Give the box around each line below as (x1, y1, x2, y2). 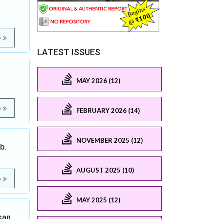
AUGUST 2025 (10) (76, 166, 134, 174)
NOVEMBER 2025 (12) (76, 136, 143, 144)
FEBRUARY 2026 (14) (76, 106, 140, 114)
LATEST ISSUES (37, 47, 100, 58)
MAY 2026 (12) (76, 76, 120, 85)
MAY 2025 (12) (76, 196, 120, 204)
